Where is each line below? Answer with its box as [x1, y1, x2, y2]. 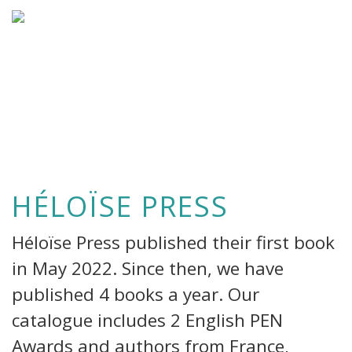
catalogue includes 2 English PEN [12, 308, 283, 332]
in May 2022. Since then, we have [12, 256, 284, 280]
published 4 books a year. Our [12, 282, 259, 306]
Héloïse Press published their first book [12, 230, 335, 255]
